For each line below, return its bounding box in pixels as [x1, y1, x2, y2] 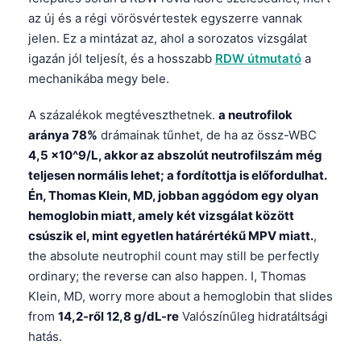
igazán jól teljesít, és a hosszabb [28, 51, 215, 67]
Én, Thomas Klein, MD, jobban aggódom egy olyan [28, 188, 318, 204]
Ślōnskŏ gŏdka [64, 343, 143, 358]
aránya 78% [28, 127, 98, 143]
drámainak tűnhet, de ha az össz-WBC [98, 127, 317, 143]
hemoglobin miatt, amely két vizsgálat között [28, 208, 294, 224]
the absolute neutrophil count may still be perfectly [28, 248, 319, 264]
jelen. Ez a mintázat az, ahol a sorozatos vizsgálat [28, 31, 307, 47]
